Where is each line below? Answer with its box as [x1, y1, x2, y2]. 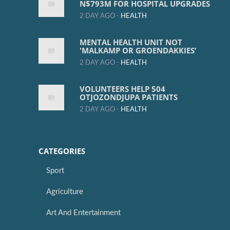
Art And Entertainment [46, 209, 121, 217]
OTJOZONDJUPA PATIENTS [80, 92, 178, 103]
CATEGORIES [39, 146, 85, 157]
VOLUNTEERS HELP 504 [80, 84, 165, 94]
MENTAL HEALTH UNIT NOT [80, 37, 182, 48]
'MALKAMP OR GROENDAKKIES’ [80, 45, 196, 56]
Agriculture [46, 188, 83, 196]
